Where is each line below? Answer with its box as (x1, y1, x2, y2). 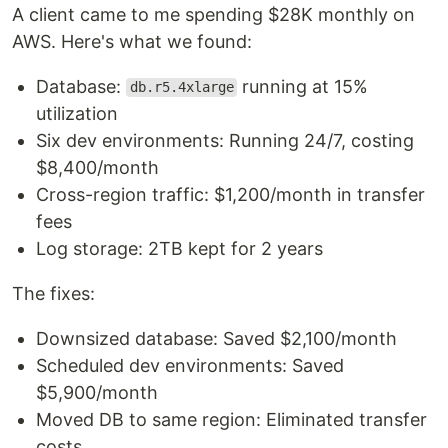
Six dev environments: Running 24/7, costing (36, 129, 414, 151)
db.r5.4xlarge (129, 79, 234, 96)
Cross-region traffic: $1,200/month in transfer (36, 183, 425, 205)
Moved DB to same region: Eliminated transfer (36, 408, 427, 430)
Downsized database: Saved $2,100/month (36, 327, 397, 349)
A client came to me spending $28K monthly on (12, 3, 415, 25)
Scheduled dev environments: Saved (36, 354, 344, 376)
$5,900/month (36, 381, 158, 403)
